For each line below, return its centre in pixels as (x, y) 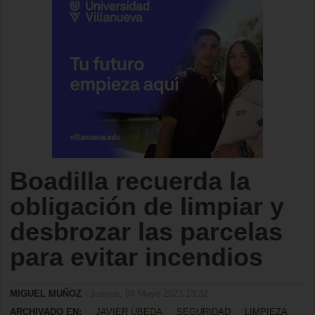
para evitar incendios (136, 257)
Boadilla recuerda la (130, 181)
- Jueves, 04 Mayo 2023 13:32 (145, 294)
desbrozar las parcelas (146, 232)
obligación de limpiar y (147, 206)
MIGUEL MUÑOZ (46, 294)
